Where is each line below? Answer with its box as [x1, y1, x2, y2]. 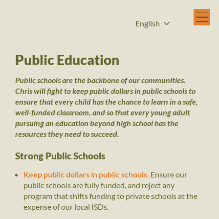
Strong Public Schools [15, 151, 106, 162]
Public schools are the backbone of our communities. [15, 75, 186, 85]
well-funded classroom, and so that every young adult [15, 107, 191, 117]
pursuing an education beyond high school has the [15, 118, 179, 128]
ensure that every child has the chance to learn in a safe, [15, 96, 198, 106]
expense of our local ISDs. [23, 201, 109, 211]
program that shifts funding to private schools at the [23, 191, 197, 200]
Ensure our [150, 169, 187, 179]
